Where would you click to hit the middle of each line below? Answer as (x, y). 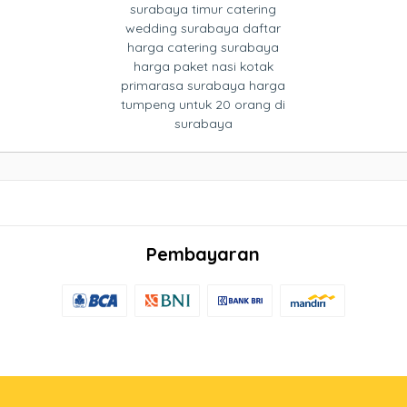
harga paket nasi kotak (203, 66)
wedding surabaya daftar (203, 28)
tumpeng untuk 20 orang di (203, 104)
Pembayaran (203, 254)
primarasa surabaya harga (203, 85)
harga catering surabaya (203, 47)
